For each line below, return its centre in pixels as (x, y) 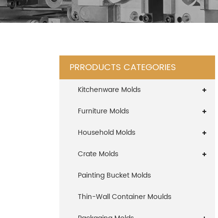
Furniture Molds (103, 111)
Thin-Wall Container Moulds (125, 197)
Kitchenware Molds (109, 90)
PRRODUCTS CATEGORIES (123, 67)
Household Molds (107, 133)
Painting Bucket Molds (114, 175)
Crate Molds (98, 154)
